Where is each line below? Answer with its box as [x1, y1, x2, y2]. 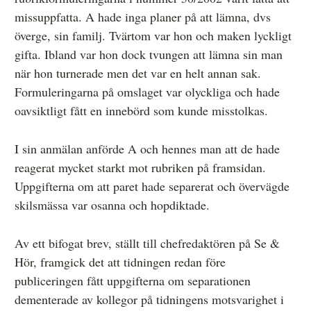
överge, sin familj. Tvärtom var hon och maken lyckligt [15, 26, 292, 44]
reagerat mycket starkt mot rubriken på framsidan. [15, 158, 266, 176]
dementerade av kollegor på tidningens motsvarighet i [15, 290, 284, 308]
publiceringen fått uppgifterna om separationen [15, 271, 251, 289]
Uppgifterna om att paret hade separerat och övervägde [15, 177, 289, 194]
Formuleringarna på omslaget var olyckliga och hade [15, 83, 280, 100]
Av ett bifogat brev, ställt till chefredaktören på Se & [15, 234, 280, 251]
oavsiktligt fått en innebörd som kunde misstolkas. [15, 101, 268, 119]
